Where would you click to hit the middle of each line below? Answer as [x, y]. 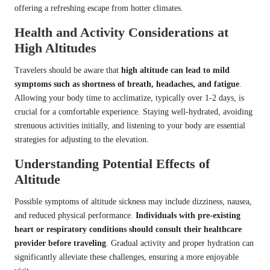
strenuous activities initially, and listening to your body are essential [130, 125]
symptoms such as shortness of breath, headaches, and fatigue [127, 84]
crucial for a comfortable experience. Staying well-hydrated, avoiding [133, 111]
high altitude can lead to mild [175, 70]
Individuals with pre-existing [188, 215]
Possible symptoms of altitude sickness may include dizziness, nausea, [133, 201]
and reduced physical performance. [75, 215]
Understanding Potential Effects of [112, 163]
